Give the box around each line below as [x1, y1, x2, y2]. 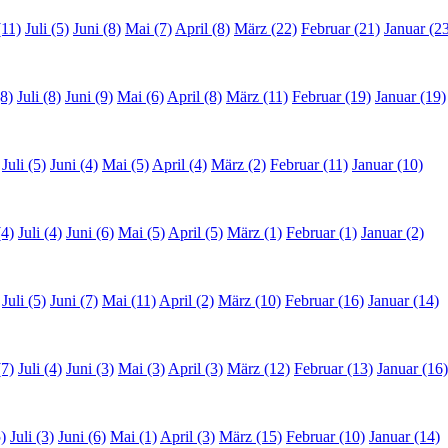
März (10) [218, 292, 281, 310]
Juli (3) [10, 428, 54, 446]
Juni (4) [50, 156, 98, 174]
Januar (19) [375, 88, 446, 106]
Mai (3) [118, 360, 165, 378]
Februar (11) [270, 156, 348, 174]
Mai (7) [125, 20, 172, 38]
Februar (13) [294, 360, 373, 378]
